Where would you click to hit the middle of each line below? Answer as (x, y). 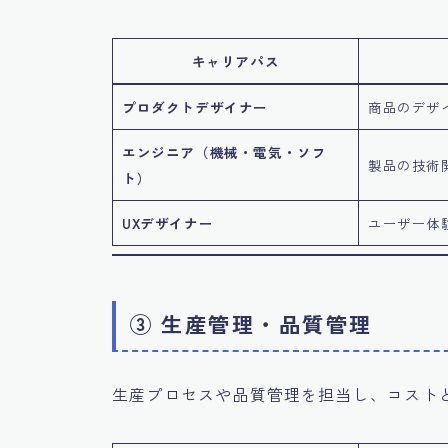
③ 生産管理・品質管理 (251, 324)
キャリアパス (235, 61)
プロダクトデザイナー (195, 107)
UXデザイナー (168, 223)
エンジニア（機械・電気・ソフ (224, 152)
